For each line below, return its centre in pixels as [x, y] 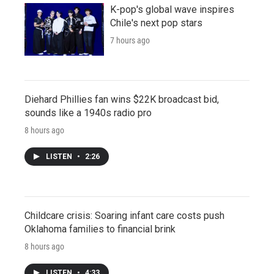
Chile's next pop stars [156, 23]
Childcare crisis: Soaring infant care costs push [124, 216]
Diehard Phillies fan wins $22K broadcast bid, [122, 100]
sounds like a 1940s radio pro [88, 113]
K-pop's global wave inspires [172, 10]
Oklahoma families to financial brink [100, 229]
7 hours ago [130, 41]
